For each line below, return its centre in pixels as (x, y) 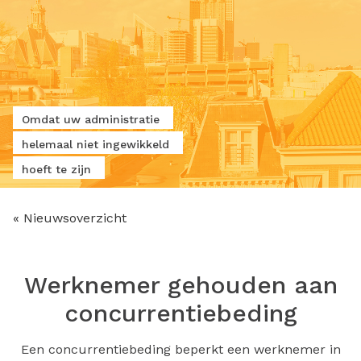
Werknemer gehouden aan (180, 285)
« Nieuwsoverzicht (70, 218)
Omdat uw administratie (91, 120)
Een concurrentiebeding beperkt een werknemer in (180, 349)
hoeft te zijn (56, 169)
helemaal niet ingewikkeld (95, 145)
